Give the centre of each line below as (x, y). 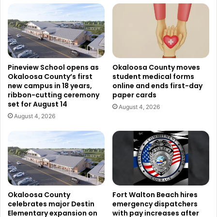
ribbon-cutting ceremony (54, 95)
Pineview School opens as (53, 68)
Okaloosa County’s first (50, 77)
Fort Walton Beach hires (155, 194)
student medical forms (153, 77)
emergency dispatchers (155, 204)
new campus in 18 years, (50, 86)
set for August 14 (38, 104)
